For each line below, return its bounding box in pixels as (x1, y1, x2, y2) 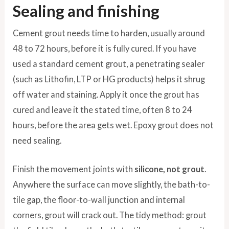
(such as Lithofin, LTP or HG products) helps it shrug (13, 74, 205, 84)
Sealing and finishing (13, 1, 160, 20)
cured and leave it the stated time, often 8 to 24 (13, 105, 193, 114)
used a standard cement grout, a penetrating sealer (13, 59, 205, 68)
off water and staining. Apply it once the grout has (13, 89, 200, 99)
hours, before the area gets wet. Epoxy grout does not (13, 120, 214, 130)
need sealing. (13, 135, 62, 145)
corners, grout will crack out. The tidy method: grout (13, 210, 207, 220)
